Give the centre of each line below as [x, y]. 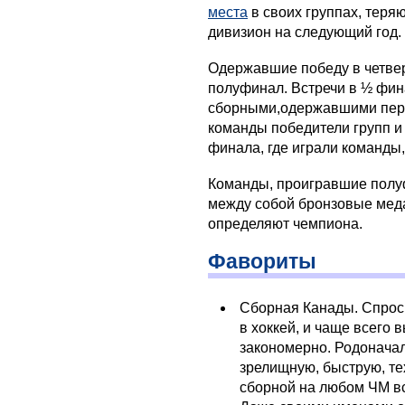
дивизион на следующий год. [305, 32]
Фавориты [262, 261]
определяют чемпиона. [285, 223]
